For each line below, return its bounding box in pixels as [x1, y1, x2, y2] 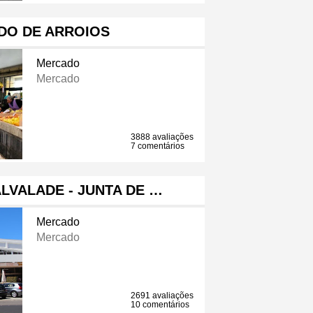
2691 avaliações [131, 291, 194, 301]
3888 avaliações [131, 132, 194, 143]
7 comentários [131, 141, 185, 152]
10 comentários [131, 300, 190, 310]
